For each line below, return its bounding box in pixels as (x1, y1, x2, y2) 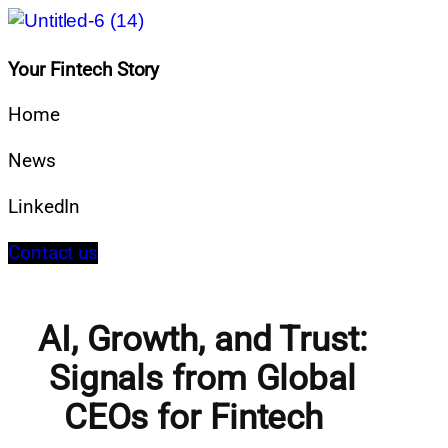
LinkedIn (8, 195, 81, 218)
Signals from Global (48, 357, 356, 399)
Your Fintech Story (8, 59, 160, 81)
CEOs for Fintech (63, 396, 341, 438)
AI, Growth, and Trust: (37, 318, 367, 360)
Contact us (8, 241, 98, 264)
